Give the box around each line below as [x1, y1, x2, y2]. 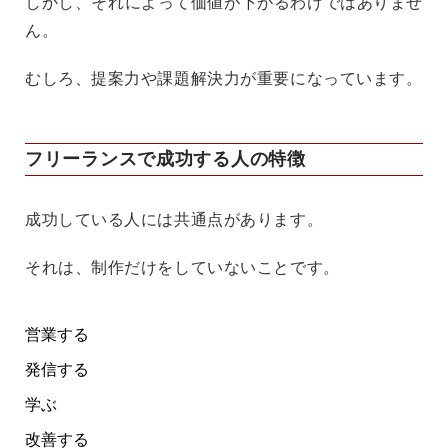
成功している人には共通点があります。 [25, 211, 324, 229]
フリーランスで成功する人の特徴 [25, 149, 306, 170]
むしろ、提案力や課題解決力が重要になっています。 [25, 70, 423, 88]
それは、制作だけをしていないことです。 [25, 259, 340, 277]
